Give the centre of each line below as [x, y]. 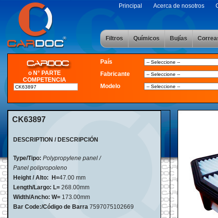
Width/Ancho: [32, 197]
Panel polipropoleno [39, 168]
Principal [130, 6]
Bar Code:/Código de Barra [51, 207]
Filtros [115, 38]
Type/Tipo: [27, 158]
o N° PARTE [45, 73]
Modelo [110, 86]
